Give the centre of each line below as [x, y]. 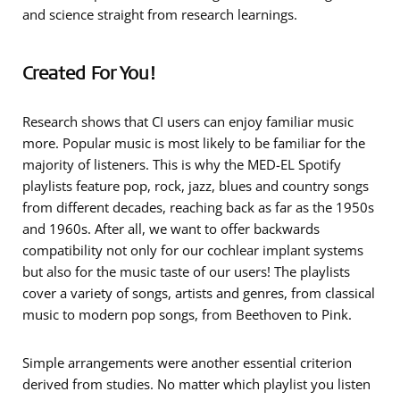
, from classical [329, 293]
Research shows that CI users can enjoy [144, 121]
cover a [46, 293]
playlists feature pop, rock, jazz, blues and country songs [196, 186]
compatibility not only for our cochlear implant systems [193, 250]
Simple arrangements [88, 362]
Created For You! [88, 72]
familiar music [310, 121]
